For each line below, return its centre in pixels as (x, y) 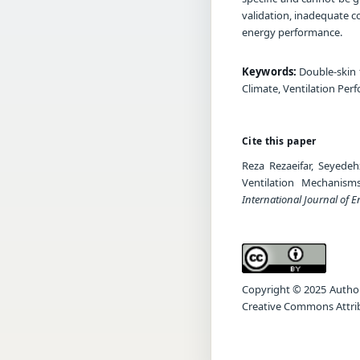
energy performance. (292, 32)
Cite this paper (279, 141)
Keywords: (270, 71)
